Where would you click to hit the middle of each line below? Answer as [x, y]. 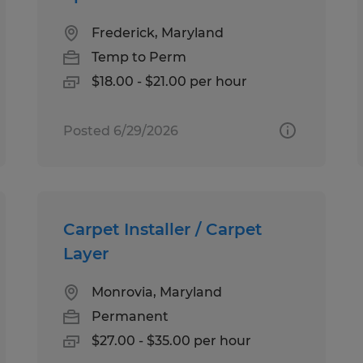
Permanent [130, 316]
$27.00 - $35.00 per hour [172, 340]
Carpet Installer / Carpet [163, 229]
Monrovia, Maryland [157, 292]
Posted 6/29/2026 [121, 130]
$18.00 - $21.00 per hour [170, 81]
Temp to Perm [139, 57]
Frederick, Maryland [158, 32]
